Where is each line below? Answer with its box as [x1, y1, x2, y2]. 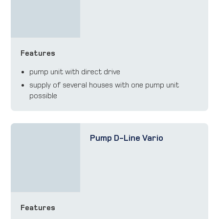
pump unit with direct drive [29, 67, 121, 76]
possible [29, 91, 58, 100]
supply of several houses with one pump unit [29, 80, 179, 89]
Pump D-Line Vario [89, 133, 163, 143]
